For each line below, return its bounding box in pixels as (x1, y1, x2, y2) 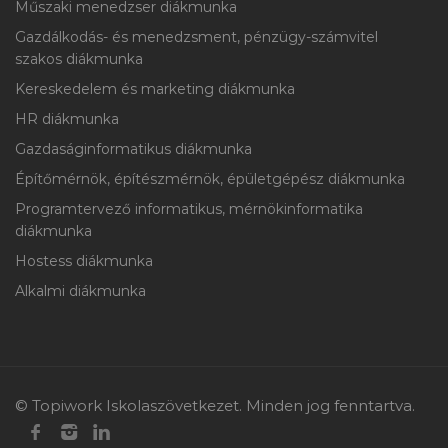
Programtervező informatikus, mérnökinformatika (15, 200, 363, 218)
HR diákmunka (15, 110, 119, 128)
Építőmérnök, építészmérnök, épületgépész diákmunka (15, 170, 405, 188)
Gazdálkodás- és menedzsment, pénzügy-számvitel (15, 28, 378, 46)
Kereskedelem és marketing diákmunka (15, 80, 295, 98)
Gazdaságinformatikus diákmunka (15, 140, 252, 158)
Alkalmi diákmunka (15, 282, 146, 300)
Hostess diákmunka (15, 252, 153, 270)
